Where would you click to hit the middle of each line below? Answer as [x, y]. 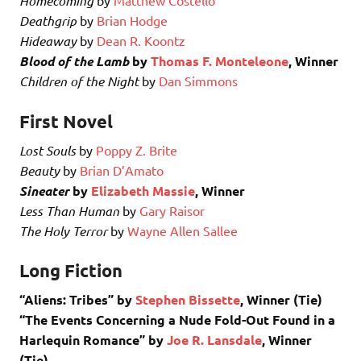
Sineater [44, 190]
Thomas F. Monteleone [220, 60]
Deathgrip [48, 20]
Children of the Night [79, 81]
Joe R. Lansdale [214, 340]
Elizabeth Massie [143, 190]
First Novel [66, 121]
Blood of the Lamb [74, 60]
